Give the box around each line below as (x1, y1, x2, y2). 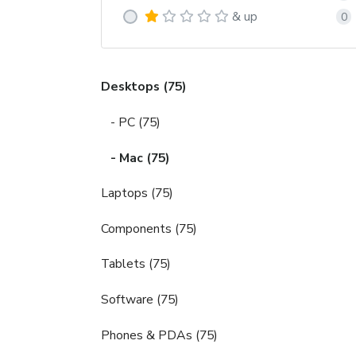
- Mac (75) (101, 149, 170, 167)
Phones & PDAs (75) (101, 326, 218, 344)
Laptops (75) (101, 184, 173, 203)
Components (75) (101, 219, 197, 238)
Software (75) (101, 290, 179, 308)
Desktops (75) (101, 78, 187, 96)
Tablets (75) (101, 255, 171, 273)
